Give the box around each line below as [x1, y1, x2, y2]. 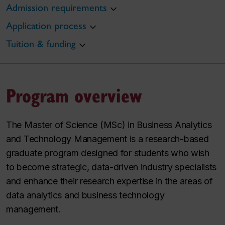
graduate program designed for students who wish [6, 148, 209, 159]
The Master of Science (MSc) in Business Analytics [6, 120, 212, 131]
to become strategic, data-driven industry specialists [6, 162, 217, 173]
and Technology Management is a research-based [6, 134, 209, 145]
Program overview [6, 82, 142, 108]
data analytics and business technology [6, 190, 165, 201]
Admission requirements [6, 2, 107, 14]
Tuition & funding [6, 38, 76, 50]
